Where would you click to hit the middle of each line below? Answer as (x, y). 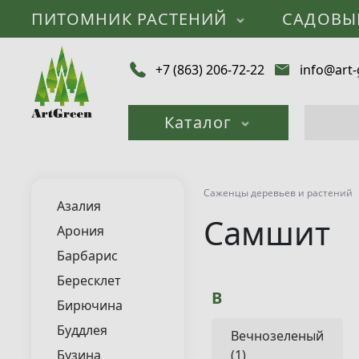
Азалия (79, 206)
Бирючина (89, 305)
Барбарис (87, 256)
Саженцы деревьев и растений (278, 193)
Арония (80, 231)
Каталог (200, 122)
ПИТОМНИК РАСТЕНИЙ (131, 19)
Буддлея (82, 330)
